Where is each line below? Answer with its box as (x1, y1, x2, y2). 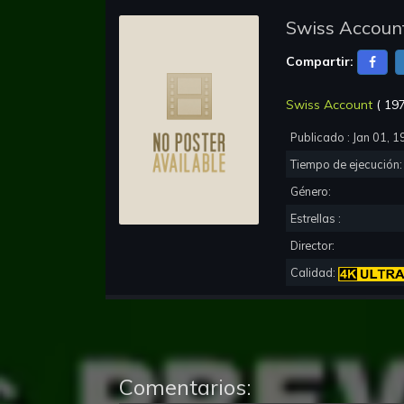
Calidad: (290, 265, 338, 280)
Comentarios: (119, 373, 252, 401)
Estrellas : (290, 211, 344, 226)
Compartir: (286, 52, 353, 69)
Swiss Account (286, 96, 372, 114)
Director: (290, 238, 337, 253)
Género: (290, 184, 334, 199)
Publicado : (290, 130, 353, 145)
